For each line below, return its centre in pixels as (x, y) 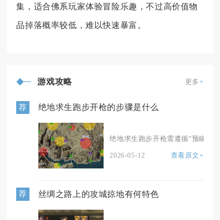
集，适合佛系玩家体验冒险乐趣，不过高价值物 (107, 6)
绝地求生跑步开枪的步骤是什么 (98, 108)
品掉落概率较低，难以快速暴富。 (81, 25)
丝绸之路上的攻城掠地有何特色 (98, 194)
